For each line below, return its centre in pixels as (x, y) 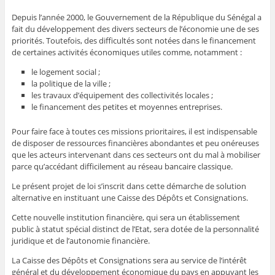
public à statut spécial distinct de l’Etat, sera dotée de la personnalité (135, 229)
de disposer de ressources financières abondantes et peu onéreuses (135, 143)
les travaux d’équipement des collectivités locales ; (122, 95)
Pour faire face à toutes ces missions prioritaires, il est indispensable (134, 132)
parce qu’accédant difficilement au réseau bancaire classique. (122, 167)
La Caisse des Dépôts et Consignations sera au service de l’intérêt (129, 261)
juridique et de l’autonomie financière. (80, 241)
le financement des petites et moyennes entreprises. (127, 107)
